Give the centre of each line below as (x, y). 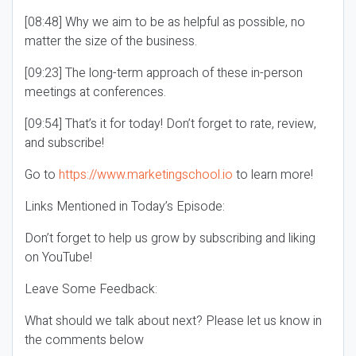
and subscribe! (64, 143)
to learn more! (273, 175)
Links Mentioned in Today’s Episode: (125, 207)
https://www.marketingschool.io (146, 175)
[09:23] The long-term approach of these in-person (164, 73)
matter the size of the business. (111, 41)
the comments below (84, 340)
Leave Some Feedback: (91, 289)
